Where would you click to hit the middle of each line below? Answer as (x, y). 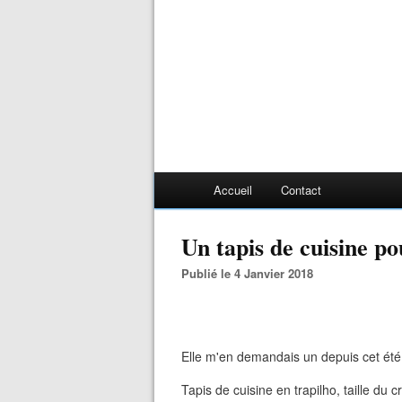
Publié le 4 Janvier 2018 (251, 273)
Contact (301, 190)
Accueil (233, 190)
